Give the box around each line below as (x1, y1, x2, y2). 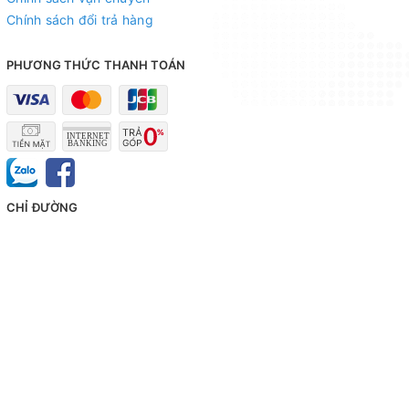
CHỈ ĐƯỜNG (6, 199, 79, 215)
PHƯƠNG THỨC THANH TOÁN (6, 57, 185, 72)
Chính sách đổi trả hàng (6, 11, 153, 27)
